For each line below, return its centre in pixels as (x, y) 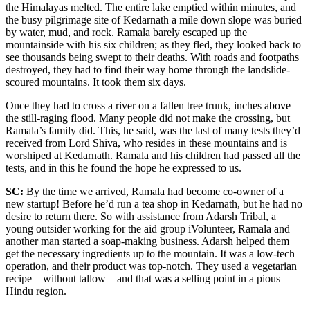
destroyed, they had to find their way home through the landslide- (148, 69)
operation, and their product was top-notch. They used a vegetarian (151, 266)
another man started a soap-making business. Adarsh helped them (147, 241)
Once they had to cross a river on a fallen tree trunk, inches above (148, 105)
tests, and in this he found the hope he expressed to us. (124, 167)
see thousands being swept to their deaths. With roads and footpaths (152, 57)
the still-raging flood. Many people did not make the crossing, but (148, 118)
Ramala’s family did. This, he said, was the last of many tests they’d (153, 130)
